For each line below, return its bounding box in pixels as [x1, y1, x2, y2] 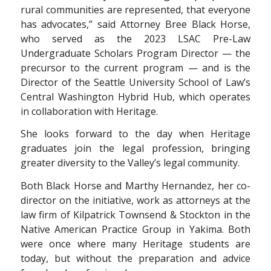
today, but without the [20, 251, 139, 265]
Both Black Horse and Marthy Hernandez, [20, 178, 218, 192]
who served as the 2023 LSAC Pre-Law [20, 31, 251, 45]
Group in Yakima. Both [142, 222, 251, 236]
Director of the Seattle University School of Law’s [20, 75, 251, 89]
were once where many [20, 237, 143, 250]
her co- [217, 178, 251, 192]
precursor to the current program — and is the [20, 60, 251, 74]
